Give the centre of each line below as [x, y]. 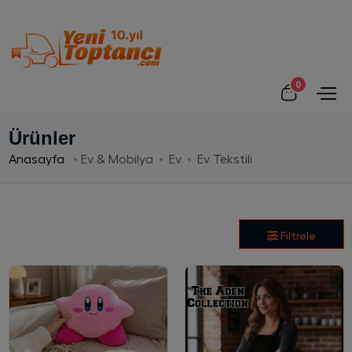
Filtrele [298, 235]
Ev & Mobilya [117, 159]
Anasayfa [38, 159]
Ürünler [42, 137]
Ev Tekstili [224, 159]
